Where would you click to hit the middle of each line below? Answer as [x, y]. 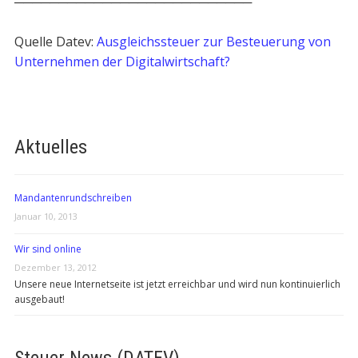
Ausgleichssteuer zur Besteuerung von [213, 42]
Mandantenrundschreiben [73, 198]
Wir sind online [48, 249]
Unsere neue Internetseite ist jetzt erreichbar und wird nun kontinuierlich [177, 284]
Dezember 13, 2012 [55, 267]
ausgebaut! [39, 299]
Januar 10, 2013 [46, 216]
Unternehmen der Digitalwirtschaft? [122, 62]
